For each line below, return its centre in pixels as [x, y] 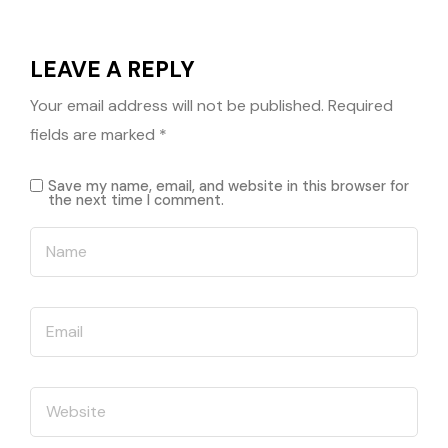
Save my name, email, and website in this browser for [228, 186]
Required [360, 106]
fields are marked [94, 135]
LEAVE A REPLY [112, 70]
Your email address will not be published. [177, 106]
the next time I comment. [136, 200]
